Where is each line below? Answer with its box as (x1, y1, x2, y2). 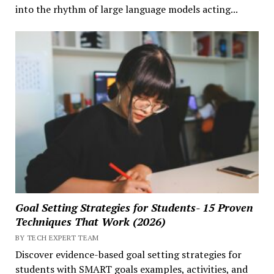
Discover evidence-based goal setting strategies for (15, 248, 242, 262)
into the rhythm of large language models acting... (15, 2, 238, 16)
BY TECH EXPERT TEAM (15, 233, 99, 243)
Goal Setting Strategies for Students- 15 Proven (15, 200, 253, 215)
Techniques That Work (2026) (15, 214, 166, 229)
